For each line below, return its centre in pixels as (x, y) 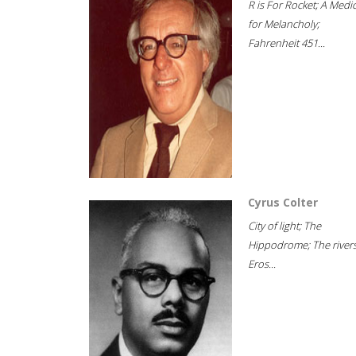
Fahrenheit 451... (286, 43)
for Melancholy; (284, 24)
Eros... (262, 264)
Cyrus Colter (283, 202)
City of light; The (284, 226)
